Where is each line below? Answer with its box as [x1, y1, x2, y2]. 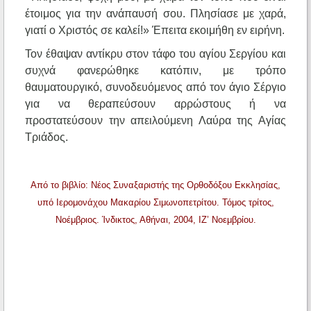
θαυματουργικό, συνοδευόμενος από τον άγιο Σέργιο [25, 81, 286, 94]
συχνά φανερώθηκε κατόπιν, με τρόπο [25, 65, 286, 77]
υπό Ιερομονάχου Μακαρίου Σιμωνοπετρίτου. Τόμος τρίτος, [37, 197, 274, 208]
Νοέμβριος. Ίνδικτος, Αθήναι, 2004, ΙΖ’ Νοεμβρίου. [55, 215, 256, 226]
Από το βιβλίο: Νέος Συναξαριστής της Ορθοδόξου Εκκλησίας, [31, 180, 280, 191]
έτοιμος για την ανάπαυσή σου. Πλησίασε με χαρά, [25, 8, 286, 20]
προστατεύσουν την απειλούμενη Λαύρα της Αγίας [25, 115, 286, 127]
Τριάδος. [25, 131, 68, 144]
